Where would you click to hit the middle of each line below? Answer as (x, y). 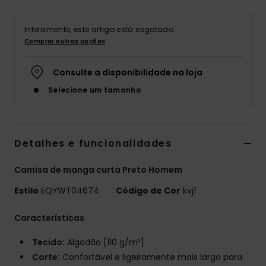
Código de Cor (148, 191)
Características (49, 218)
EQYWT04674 (70, 191)
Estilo (26, 191)
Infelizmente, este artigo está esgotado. (100, 30)
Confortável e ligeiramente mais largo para (151, 257)
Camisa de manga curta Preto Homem (98, 170)
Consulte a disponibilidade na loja (128, 73)
